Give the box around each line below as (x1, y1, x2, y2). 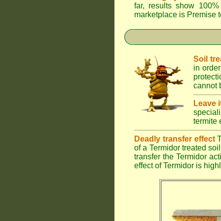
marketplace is (134, 10, 187, 19)
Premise (187, 10, 216, 19)
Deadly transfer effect (134, 135, 215, 143)
